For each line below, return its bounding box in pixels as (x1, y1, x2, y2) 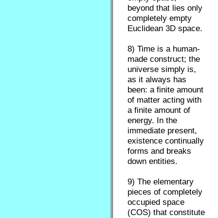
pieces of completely (127, 187, 203, 197)
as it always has (127, 75, 187, 84)
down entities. (127, 157, 178, 166)
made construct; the (127, 54, 200, 64)
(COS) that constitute (127, 208, 205, 217)
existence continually (127, 136, 204, 145)
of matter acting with (127, 95, 202, 105)
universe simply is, (127, 65, 197, 74)
